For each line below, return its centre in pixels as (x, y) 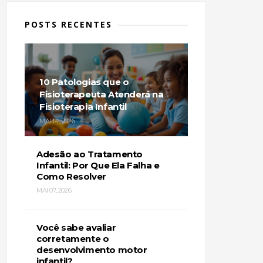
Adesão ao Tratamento (90, 154)
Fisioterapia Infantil (83, 106)
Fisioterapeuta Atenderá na (102, 94)
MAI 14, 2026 (57, 121)
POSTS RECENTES (68, 24)
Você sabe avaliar (76, 227)
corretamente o (73, 238)
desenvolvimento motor (92, 249)
